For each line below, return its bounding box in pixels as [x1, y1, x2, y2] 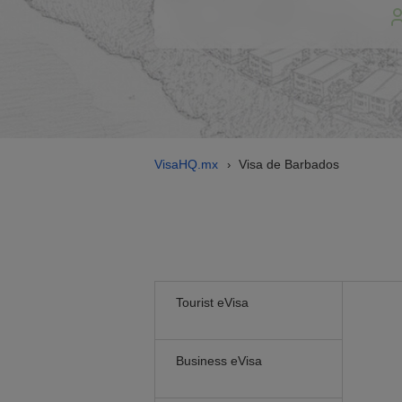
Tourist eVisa [176, 295, 249, 310]
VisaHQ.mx [154, 157, 218, 171]
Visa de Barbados [239, 157, 339, 171]
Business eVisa [176, 354, 262, 368]
